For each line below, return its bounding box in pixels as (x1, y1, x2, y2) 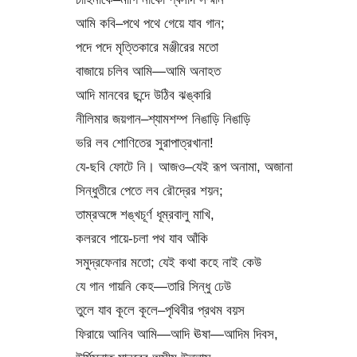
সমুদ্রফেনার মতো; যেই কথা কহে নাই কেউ (75, 254, 261, 271)
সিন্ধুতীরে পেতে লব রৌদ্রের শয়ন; (75, 182, 223, 199)
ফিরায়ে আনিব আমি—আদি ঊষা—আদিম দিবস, (75, 326, 278, 343)
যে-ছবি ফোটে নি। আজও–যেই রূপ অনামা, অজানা (75, 159, 292, 175)
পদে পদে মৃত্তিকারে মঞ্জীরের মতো (75, 39, 218, 56)
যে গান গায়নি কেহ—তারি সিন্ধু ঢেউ (75, 278, 231, 295)
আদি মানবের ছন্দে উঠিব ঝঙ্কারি (75, 87, 211, 104)
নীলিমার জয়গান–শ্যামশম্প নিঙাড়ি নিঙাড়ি (75, 111, 250, 127)
